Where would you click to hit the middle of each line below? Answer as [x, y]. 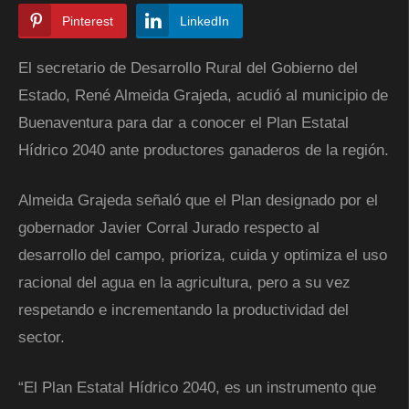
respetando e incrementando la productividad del [184, 309]
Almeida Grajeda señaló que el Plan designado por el [198, 200]
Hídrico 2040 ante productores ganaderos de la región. [204, 150]
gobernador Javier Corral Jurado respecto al [169, 227]
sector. [42, 337]
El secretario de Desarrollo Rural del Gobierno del [188, 68]
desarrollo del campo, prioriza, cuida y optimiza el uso [203, 255]
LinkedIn [204, 21]
